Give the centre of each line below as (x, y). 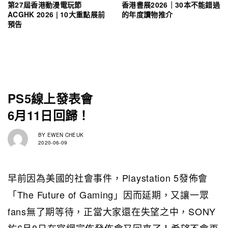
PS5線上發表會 (50, 98)
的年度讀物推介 (147, 14)
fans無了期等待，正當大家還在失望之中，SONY (112, 211)
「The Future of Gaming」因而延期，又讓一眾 (108, 194)
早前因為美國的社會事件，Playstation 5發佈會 (108, 177)
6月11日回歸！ (49, 115)
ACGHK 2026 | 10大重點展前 (56, 14)
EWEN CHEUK (65, 135)
